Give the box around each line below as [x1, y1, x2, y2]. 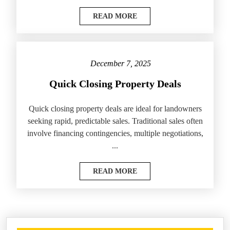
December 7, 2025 [90, 59, 151, 68]
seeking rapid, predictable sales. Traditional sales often [27, 117, 203, 126]
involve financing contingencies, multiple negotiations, [27, 129, 203, 138]
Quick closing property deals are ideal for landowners [28, 104, 202, 113]
